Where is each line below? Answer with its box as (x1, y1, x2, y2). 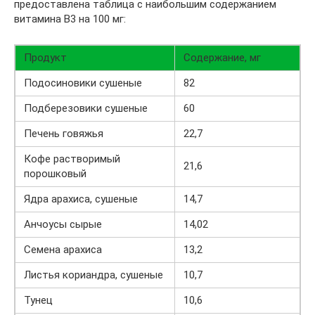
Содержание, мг (184, 51, 261, 65)
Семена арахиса (24, 243, 102, 257)
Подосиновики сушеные (24, 77, 142, 90)
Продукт (24, 51, 67, 65)
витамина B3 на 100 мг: (14, 13, 126, 26)
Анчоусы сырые (24, 218, 102, 231)
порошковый (24, 167, 86, 181)
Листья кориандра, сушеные (24, 269, 163, 282)
